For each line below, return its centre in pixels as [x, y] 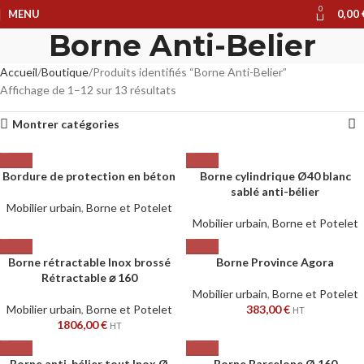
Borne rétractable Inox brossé [89, 262]
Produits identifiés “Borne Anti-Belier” [190, 72]
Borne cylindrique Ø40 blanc [275, 176]
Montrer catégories [66, 124]
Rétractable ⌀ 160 [89, 277]
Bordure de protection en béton [89, 176]
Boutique [65, 72]
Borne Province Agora [275, 262]
